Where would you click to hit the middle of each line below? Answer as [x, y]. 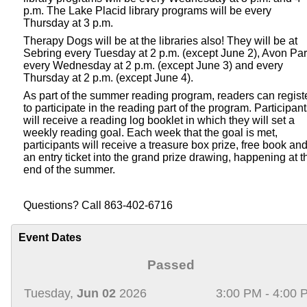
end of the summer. [69, 169]
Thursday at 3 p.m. [68, 23]
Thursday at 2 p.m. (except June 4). [110, 77]
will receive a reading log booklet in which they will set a [159, 120]
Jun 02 [96, 293]
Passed [171, 265]
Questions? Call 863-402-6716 [98, 205]
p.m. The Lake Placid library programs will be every [147, 10]
